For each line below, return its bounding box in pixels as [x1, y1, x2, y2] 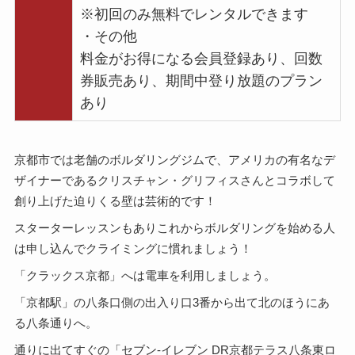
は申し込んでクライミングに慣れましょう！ [13, 242, 252, 255]
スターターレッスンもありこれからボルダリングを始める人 [13, 221, 335, 235]
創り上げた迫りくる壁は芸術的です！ [13, 194, 216, 208]
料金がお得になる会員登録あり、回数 [79, 51, 323, 67]
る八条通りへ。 [13, 317, 97, 330]
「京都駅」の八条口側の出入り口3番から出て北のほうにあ [13, 296, 330, 310]
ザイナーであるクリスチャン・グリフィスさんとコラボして [13, 174, 335, 187]
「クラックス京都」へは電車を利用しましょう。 [13, 269, 276, 282]
